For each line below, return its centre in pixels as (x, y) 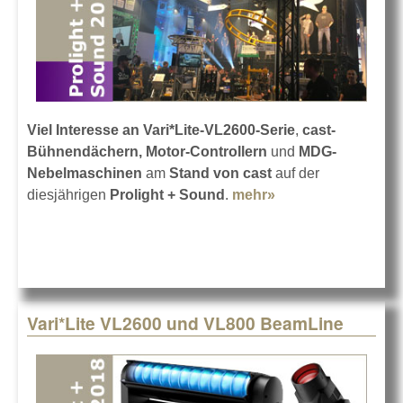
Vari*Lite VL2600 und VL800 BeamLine (185, 323)
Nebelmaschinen (85, 173)
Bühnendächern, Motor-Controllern (147, 151)
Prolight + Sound (167, 194)
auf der (296, 173)
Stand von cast (219, 173)
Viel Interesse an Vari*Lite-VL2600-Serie (161, 130)
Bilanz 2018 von (329, 216)
